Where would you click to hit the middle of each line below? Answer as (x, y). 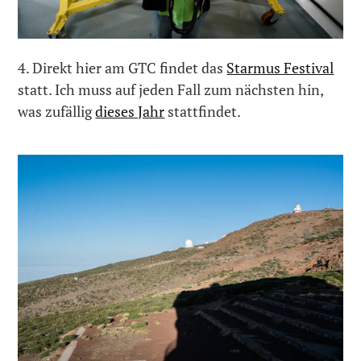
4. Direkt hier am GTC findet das (122, 67)
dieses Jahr (130, 111)
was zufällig (57, 111)
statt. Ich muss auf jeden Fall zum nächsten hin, (171, 89)
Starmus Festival (280, 67)
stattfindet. (203, 111)
